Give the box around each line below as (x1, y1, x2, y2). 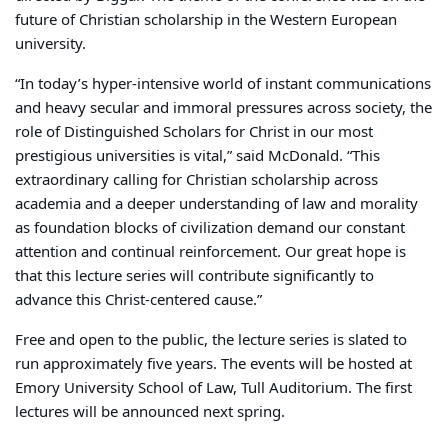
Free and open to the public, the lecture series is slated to (15, 329, 407, 352)
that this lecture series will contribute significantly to (15, 265, 374, 288)
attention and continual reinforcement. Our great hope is (15, 241, 406, 264)
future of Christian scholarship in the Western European (15, 9, 397, 32)
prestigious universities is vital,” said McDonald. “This (15, 145, 380, 168)
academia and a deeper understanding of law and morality (15, 193, 418, 216)
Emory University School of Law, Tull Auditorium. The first (15, 377, 412, 400)
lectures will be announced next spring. (15, 401, 293, 424)
